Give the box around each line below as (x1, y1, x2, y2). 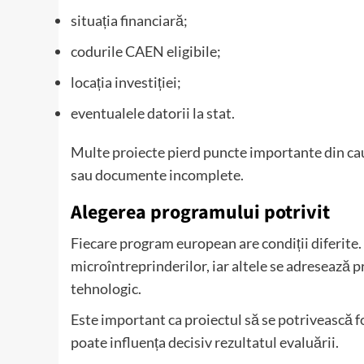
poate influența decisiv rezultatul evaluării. (71, 333, 339, 352)
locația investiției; (71, 73, 181, 92)
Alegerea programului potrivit (71, 198, 330, 227)
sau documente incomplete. (71, 166, 244, 184)
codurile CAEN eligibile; (71, 42, 221, 61)
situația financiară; (71, 11, 188, 30)
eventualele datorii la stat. (71, 104, 235, 123)
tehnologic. (71, 279, 141, 298)
